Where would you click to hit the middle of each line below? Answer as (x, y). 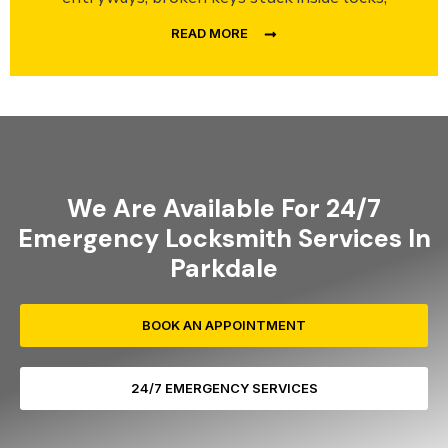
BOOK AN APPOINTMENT (224, 325)
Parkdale (224, 269)
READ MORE (209, 33)
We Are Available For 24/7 (224, 209)
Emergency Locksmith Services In (224, 239)
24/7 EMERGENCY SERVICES (224, 388)
